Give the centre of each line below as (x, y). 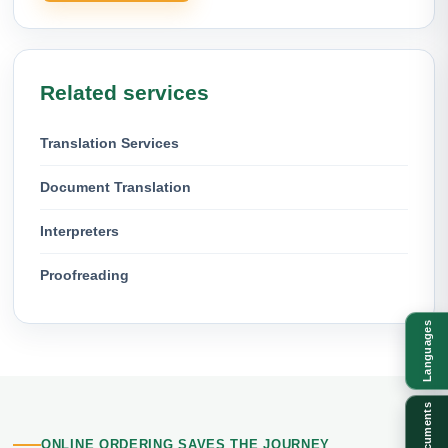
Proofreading (84, 274)
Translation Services (109, 142)
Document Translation (115, 186)
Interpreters (79, 230)
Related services (124, 92)
